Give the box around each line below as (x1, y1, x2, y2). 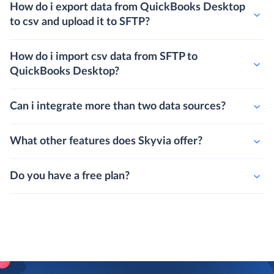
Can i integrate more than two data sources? (10, 101, 226, 113)
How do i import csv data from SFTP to (10, 51, 198, 63)
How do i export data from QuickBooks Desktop (10, 2, 245, 13)
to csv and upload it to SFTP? (10, 17, 150, 28)
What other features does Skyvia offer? (10, 136, 202, 147)
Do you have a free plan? (10, 171, 130, 182)
